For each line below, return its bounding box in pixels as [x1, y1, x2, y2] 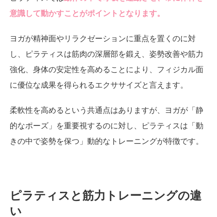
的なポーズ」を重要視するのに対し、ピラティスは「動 [10, 121, 204, 130]
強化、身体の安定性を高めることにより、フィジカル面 [10, 65, 204, 74]
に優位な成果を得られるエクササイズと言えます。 [10, 80, 188, 89]
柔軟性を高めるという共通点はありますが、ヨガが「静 [10, 106, 204, 114]
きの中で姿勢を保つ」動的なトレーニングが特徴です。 [10, 137, 204, 145]
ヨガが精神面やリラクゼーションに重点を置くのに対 [10, 34, 196, 43]
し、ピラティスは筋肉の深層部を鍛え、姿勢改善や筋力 [10, 49, 204, 58]
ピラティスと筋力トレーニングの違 [10, 188, 202, 202]
